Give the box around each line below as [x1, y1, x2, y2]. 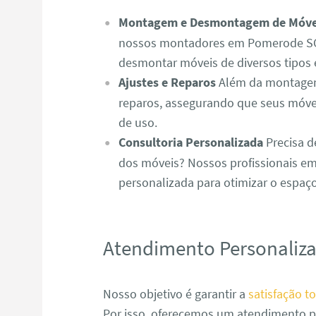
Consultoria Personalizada [118, 134, 263, 151]
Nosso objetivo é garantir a [103, 285, 249, 302]
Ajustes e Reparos [118, 74, 216, 91]
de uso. [118, 114, 157, 131]
